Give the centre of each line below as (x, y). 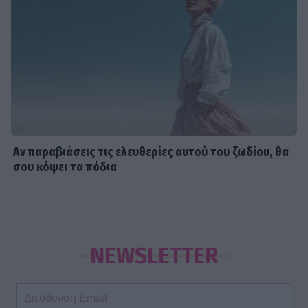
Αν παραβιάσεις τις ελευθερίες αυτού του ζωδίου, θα (151, 152)
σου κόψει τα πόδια (65, 167)
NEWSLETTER (154, 255)
